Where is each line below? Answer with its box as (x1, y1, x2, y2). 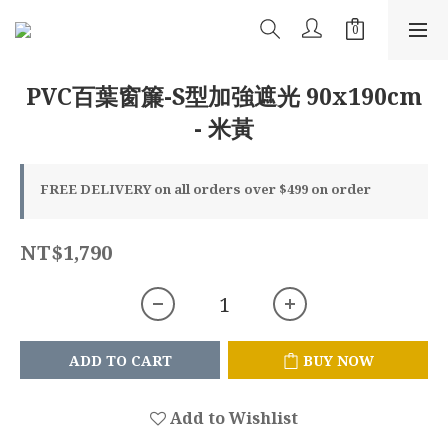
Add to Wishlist (170, 407, 298, 429)
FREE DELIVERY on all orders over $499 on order (40, 180, 371, 198)
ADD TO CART (68, 351, 172, 370)
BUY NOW (302, 351, 374, 370)
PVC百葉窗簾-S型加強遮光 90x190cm (26, 80, 422, 112)
